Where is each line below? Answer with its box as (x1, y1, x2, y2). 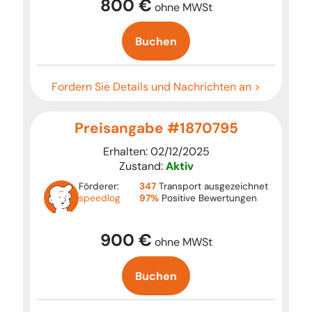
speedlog (78, 192, 120, 205)
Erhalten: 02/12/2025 (102, 144, 210, 159)
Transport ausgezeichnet (156, 180, 269, 193)
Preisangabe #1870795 (74, 118, 238, 138)
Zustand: (118, 159, 166, 174)
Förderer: (78, 180, 119, 193)
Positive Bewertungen (159, 192, 258, 205)
